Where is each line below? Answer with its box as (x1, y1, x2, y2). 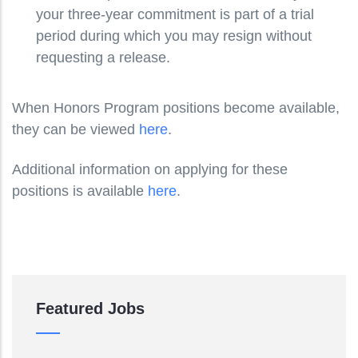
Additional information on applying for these (12, 161, 288, 177)
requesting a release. (36, 50, 170, 66)
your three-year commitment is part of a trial (36, 6, 314, 23)
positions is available (12, 182, 148, 199)
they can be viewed (12, 121, 139, 138)
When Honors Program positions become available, (12, 100, 340, 117)
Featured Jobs (36, 300, 145, 318)
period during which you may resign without (36, 28, 312, 45)
